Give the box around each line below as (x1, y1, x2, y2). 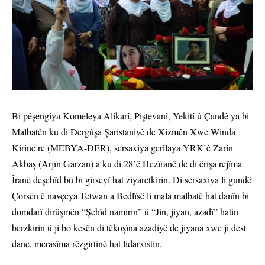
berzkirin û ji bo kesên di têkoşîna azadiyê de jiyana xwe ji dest (12, 221, 246, 234)
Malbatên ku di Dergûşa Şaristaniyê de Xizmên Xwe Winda (12, 125, 235, 138)
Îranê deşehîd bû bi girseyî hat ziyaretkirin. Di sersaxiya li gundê (12, 173, 251, 186)
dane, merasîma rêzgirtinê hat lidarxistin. (12, 237, 165, 250)
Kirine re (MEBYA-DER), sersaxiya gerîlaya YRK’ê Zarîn (12, 141, 233, 154)
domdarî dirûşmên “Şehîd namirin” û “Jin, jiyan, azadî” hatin (12, 205, 238, 218)
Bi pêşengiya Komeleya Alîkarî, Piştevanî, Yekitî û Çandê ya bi (12, 109, 249, 122)
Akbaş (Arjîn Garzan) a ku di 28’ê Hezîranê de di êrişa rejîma (12, 157, 242, 170)
